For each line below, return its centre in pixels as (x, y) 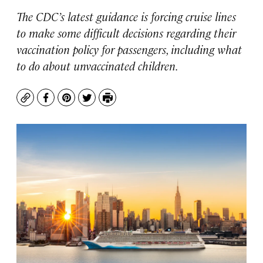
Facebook (67, 103)
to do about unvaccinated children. (97, 65)
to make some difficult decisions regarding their (126, 33)
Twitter (103, 103)
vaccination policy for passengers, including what (129, 49)
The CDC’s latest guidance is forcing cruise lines (126, 16)
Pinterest (87, 103)
